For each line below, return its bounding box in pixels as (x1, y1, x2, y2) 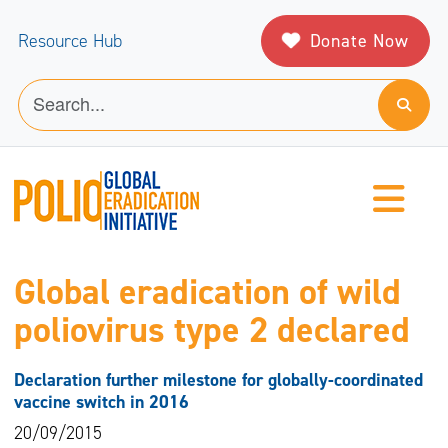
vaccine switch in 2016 (13, 390, 189, 415)
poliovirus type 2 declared (13, 306, 410, 355)
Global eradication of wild (13, 268, 401, 317)
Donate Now (309, 28, 409, 53)
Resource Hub (18, 29, 122, 53)
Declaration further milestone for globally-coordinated (13, 368, 423, 393)
